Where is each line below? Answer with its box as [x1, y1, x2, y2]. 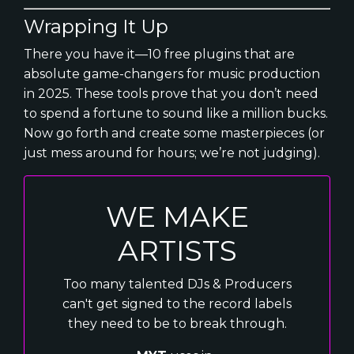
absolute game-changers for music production [24, 66, 320, 81]
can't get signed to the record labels [62, 296, 292, 311]
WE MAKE [105, 198, 249, 234]
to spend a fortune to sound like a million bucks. [24, 105, 328, 121]
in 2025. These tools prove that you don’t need [24, 85, 318, 101]
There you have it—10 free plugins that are [24, 46, 295, 62]
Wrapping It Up [24, 14, 168, 38]
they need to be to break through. [67, 315, 287, 331]
